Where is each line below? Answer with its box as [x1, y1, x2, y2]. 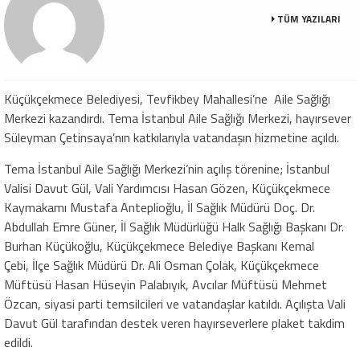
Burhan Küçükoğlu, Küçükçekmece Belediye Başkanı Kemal [4, 236, 314, 256]
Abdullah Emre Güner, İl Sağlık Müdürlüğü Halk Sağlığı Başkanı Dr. [4, 217, 344, 237]
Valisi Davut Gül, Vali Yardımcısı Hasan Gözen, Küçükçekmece [4, 178, 330, 198]
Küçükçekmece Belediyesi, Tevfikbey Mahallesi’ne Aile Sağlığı [4, 89, 330, 109]
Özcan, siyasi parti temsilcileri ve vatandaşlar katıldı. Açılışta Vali [4, 294, 346, 314]
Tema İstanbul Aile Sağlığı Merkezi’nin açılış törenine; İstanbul [4, 159, 329, 179]
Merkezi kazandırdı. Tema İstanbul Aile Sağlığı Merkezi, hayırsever [4, 108, 351, 129]
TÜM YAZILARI [275, 11, 342, 27]
